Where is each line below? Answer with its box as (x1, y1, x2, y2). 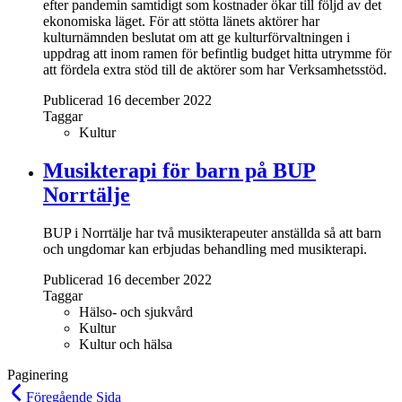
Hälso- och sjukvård (79, 303, 193, 319)
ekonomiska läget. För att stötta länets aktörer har (43, 13, 319, 30)
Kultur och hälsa (79, 336, 172, 352)
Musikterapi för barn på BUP (43, 159, 316, 183)
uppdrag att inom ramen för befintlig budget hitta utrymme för (43, 46, 391, 62)
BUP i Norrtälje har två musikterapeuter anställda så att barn (43, 224, 381, 240)
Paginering (7, 366, 68, 382)
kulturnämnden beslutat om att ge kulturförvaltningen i (43, 30, 350, 46)
